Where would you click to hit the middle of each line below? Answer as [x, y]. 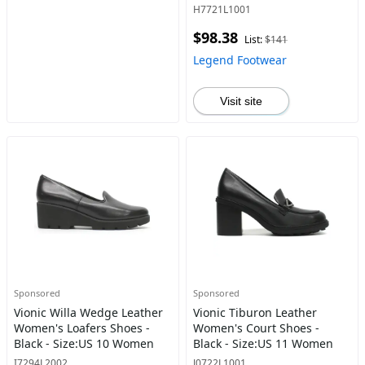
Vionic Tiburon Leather [255, 312]
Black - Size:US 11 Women [263, 343]
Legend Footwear [240, 60]
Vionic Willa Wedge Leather [88, 312]
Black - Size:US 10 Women [84, 343]
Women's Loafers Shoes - [82, 328]
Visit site [241, 101]
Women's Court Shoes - [256, 328]
